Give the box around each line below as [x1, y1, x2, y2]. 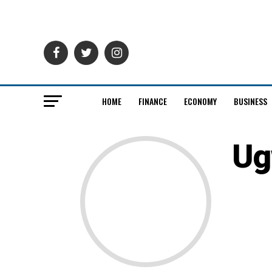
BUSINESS [233, 95, 267, 107]
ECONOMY [183, 95, 217, 107]
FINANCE [138, 95, 167, 107]
